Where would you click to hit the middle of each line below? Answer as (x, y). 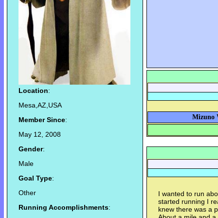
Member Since (42, 120)
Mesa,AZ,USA (40, 105)
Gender (31, 149)
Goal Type (35, 178)
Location (33, 91)
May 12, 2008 (40, 135)
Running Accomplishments (64, 208)
